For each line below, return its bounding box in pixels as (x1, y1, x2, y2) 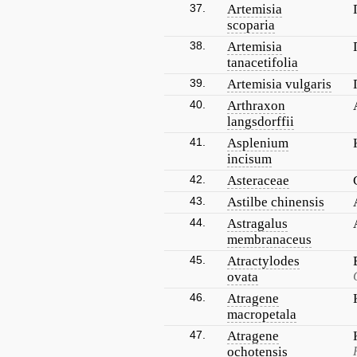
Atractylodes (227, 253, 300, 269)
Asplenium (227, 135, 288, 151)
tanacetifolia (227, 55, 298, 70)
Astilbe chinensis (227, 194, 324, 210)
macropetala (227, 307, 296, 322)
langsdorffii (227, 114, 294, 129)
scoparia (227, 18, 275, 33)
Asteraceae (227, 173, 289, 188)
